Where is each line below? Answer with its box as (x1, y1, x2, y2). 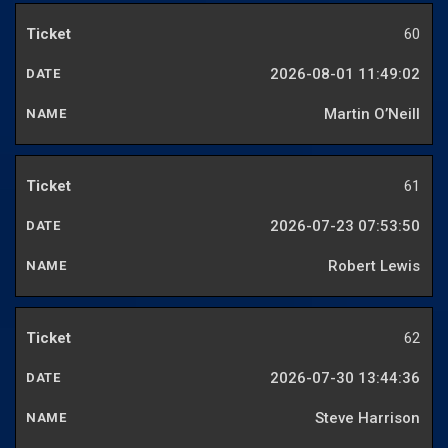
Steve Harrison (315, 409, 420, 428)
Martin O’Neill (324, 105, 420, 124)
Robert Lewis (328, 257, 420, 276)
